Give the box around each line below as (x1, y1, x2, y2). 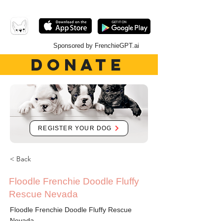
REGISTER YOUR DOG (38, 125, 112, 132)
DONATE (30, 54, 126, 75)
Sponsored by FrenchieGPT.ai (53, 42, 139, 49)
